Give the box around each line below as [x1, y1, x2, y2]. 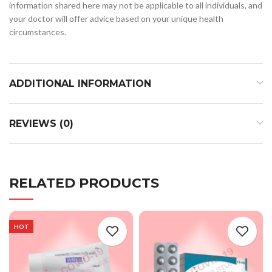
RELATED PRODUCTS [9, 174, 159, 191]
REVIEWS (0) [9, 117, 73, 129]
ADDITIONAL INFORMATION [9, 77, 151, 89]
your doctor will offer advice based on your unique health [9, 13, 223, 24]
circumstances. [9, 26, 66, 37]
